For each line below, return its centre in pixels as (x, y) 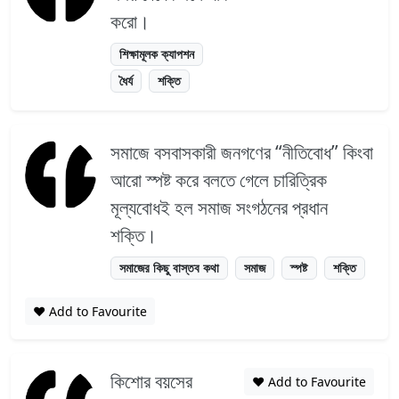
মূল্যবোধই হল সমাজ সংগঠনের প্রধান (219, 208)
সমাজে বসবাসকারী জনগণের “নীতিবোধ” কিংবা (242, 153)
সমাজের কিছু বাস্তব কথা (170, 268)
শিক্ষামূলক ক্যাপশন (157, 54)
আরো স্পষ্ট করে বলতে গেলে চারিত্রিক (219, 180)
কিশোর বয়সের (151, 381)
